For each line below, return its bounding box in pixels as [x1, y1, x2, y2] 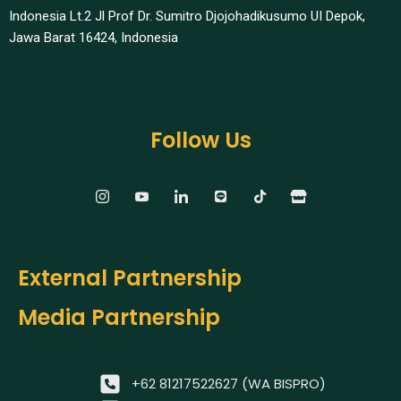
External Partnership [18, 263, 242, 294]
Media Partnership [18, 303, 220, 333]
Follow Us [149, 125, 252, 156]
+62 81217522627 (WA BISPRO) [132, 374, 326, 394]
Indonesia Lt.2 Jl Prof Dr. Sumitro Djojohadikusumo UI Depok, [9, 8, 365, 25]
